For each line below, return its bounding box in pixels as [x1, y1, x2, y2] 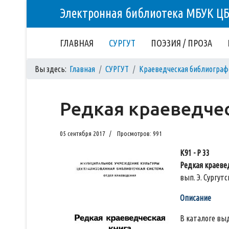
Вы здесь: [35, 64, 70, 74]
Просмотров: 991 [117, 130, 162, 137]
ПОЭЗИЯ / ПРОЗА [151, 38, 212, 48]
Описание [180, 193, 211, 202]
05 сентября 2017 [60, 130, 105, 137]
